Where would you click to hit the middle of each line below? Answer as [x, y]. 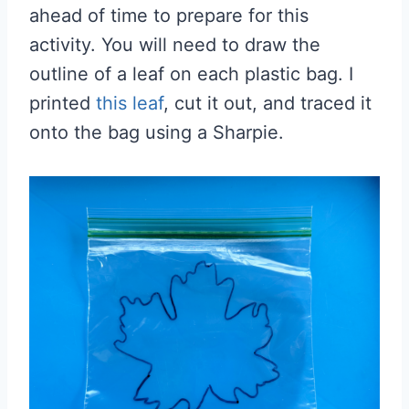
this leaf [130, 103]
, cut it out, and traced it [267, 103]
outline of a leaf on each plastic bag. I [191, 74]
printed [63, 103]
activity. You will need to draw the [175, 45]
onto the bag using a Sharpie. [157, 132]
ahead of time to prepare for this [169, 16]
